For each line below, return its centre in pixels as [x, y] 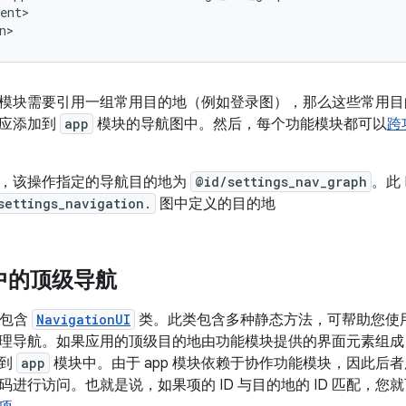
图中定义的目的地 [216, 203]
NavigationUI [83, 319]
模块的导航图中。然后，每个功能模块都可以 [240, 124]
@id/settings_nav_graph [281, 181]
